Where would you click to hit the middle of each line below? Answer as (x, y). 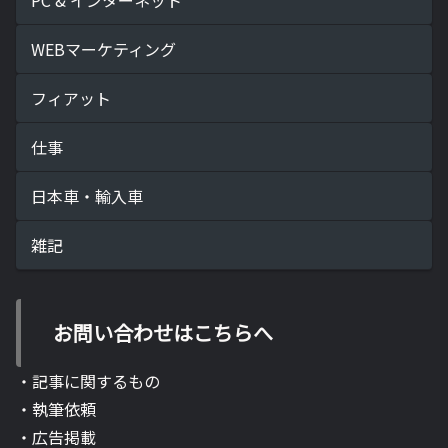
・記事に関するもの (88, 380)
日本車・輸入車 (87, 195)
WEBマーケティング (103, 48)
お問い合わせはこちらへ (163, 332)
